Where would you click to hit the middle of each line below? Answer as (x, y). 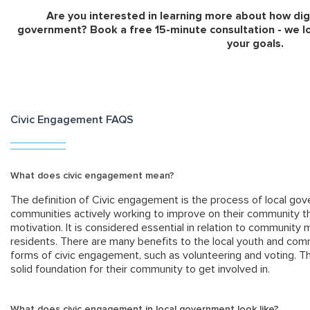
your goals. (255, 44)
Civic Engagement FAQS (72, 120)
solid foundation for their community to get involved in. (142, 270)
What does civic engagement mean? (92, 176)
